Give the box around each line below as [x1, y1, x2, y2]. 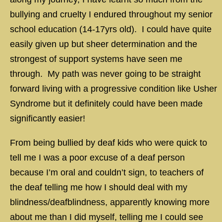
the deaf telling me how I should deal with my [10, 182, 187, 192]
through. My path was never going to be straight [10, 69, 201, 79]
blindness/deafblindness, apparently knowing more [10, 197, 210, 207]
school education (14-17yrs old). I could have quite [10, 24, 212, 34]
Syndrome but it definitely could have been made [10, 99, 203, 109]
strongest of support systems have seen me [10, 54, 182, 64]
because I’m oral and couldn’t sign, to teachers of [10, 167, 204, 177]
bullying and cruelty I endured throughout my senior [10, 9, 213, 19]
